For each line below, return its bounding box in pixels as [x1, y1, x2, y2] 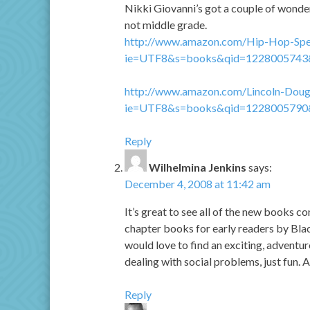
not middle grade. [125, 18, 207, 32]
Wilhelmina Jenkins [149, 161, 246, 174]
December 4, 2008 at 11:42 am [125, 177, 271, 191]
